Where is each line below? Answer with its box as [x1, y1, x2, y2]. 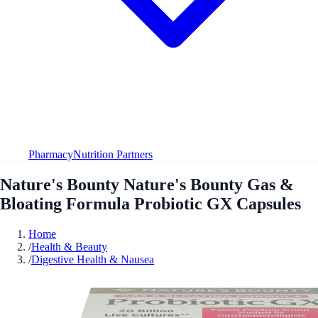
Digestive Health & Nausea [31, 253, 154, 265]
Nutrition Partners [73, 148, 153, 160]
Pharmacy [28, 148, 73, 160]
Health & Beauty [31, 240, 107, 253]
